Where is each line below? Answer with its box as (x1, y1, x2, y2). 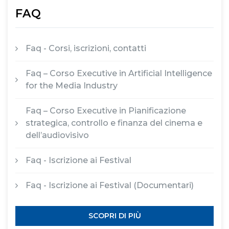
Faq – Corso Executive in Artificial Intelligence (26, 68, 212, 78)
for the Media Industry (26, 80, 118, 90)
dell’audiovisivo (26, 130, 89, 140)
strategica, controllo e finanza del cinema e (26, 118, 202, 128)
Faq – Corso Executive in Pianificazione (26, 105, 186, 116)
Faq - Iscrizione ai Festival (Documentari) (26, 180, 194, 190)
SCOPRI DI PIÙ (88, 211, 141, 220)
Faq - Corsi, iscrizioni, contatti (26, 43, 146, 53)
